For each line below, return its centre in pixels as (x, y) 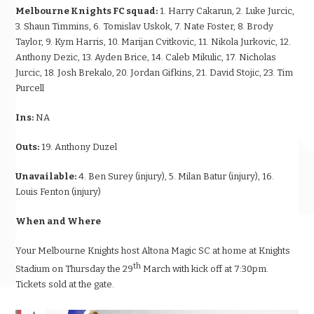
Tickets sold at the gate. (65, 285)
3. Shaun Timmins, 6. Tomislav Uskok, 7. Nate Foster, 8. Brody (145, 27)
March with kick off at (188, 269)
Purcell (30, 88)
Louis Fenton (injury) (59, 192)
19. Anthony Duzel (78, 147)
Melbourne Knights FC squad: (87, 11)
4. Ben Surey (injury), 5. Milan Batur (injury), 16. (176, 177)
